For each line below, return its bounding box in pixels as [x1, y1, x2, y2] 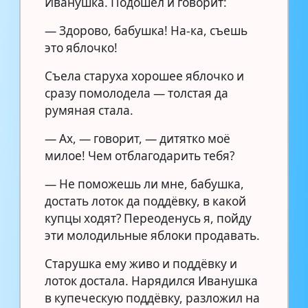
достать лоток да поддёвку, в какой [45, 192, 246, 209]
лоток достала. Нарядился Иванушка [45, 272, 258, 289]
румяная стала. [45, 102, 133, 118]
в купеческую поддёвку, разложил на [45, 289, 260, 306]
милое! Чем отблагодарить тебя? [45, 147, 234, 164]
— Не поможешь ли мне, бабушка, [45, 175, 244, 192]
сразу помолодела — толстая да [45, 85, 228, 101]
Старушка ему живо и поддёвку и [45, 255, 237, 272]
